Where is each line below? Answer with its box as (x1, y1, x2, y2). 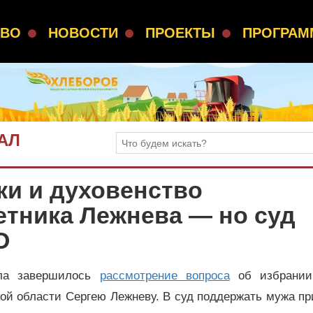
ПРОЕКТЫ (145, 25, 215, 41)
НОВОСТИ (48, 25, 118, 41)
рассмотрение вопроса (99, 268, 230, 282)
